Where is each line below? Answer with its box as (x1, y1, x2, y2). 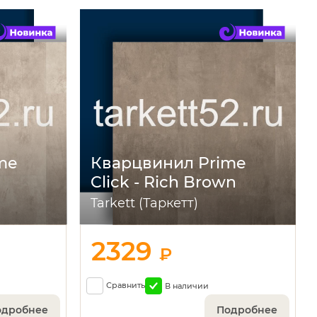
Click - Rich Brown (91, 172, 237, 192)
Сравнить (106, 280, 146, 291)
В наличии (165, 280, 209, 291)
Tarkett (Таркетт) (91, 195, 199, 211)
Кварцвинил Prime (91, 153, 246, 173)
